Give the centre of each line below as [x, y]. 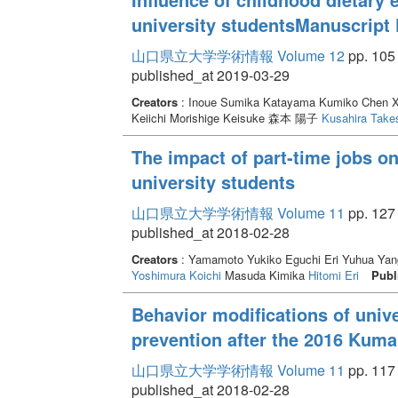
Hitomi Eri [333, 275]
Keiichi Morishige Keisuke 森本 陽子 [226, 117]
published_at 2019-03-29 [210, 75]
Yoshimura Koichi [176, 275]
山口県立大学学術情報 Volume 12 [238, 55]
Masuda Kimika [264, 275]
